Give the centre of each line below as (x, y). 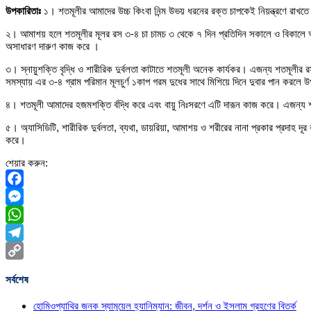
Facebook (28, 196)
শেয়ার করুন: (27, 162)
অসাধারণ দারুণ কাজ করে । (52, 46)
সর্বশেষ (17, 279)
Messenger (31, 214)
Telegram (26, 250)
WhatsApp (29, 232)
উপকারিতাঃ (23, 10)
